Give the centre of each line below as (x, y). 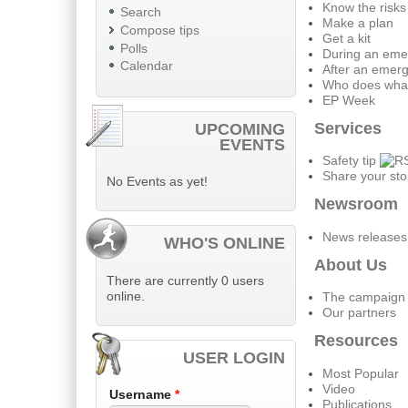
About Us (351, 265)
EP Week (348, 100)
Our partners (359, 313)
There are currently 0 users (185, 280)
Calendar (146, 66)
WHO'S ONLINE (225, 244)
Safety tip (349, 161)
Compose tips (159, 30)
